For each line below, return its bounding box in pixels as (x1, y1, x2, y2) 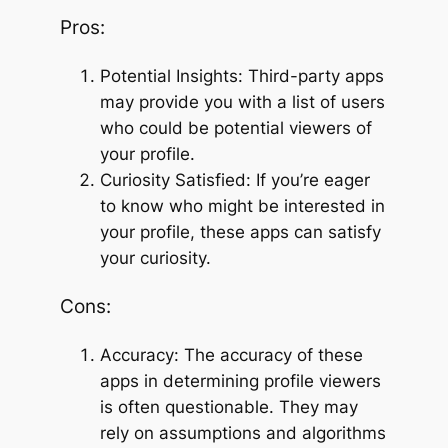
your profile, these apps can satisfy (99, 221, 381, 242)
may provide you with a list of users (99, 91, 385, 112)
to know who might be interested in (99, 195, 385, 216)
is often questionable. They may (99, 397, 358, 418)
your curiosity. (99, 247, 211, 268)
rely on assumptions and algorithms (99, 423, 386, 444)
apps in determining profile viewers (99, 371, 381, 392)
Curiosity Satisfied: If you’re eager (99, 169, 370, 190)
